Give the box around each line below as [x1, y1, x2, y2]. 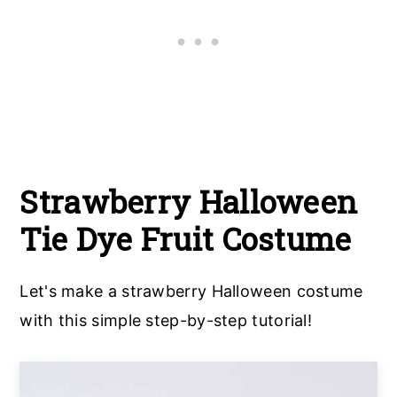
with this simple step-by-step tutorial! [19, 311, 313, 331]
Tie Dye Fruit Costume [19, 218, 352, 261]
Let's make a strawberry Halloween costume [19, 282, 363, 301]
